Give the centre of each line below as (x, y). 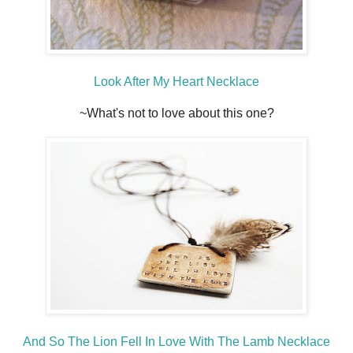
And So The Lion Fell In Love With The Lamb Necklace (176, 342)
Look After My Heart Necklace (176, 82)
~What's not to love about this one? (176, 113)
